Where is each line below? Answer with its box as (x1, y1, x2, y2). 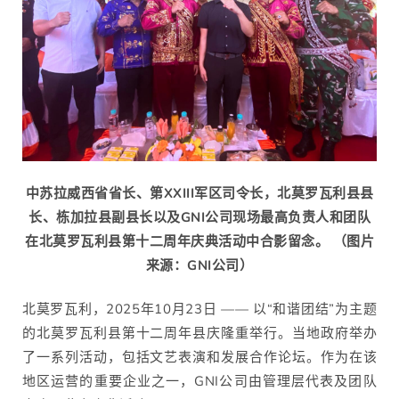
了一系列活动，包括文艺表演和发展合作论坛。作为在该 (22, 348, 377, 367)
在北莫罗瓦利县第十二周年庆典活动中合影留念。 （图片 (25, 232, 374, 250)
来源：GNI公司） (145, 256, 254, 274)
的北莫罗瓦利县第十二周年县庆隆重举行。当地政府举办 (22, 324, 377, 343)
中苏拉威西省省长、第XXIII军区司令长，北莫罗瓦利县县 (25, 183, 374, 202)
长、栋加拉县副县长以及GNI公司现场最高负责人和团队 (28, 208, 370, 226)
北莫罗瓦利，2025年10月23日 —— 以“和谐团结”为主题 (22, 300, 377, 319)
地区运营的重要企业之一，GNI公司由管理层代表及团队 (22, 372, 377, 391)
